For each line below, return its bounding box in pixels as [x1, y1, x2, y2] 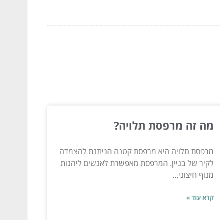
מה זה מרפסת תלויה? [113, 117, 214, 133]
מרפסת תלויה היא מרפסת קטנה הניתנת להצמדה [59, 145, 214, 157]
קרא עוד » [186, 192, 214, 202]
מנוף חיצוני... [172, 169, 214, 180]
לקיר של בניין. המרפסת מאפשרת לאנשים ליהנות [60, 157, 214, 168]
